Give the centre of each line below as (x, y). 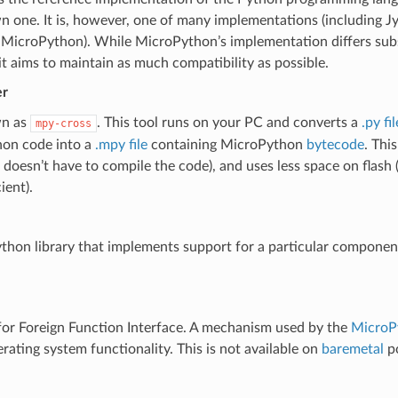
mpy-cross (63, 123)
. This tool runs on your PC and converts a (229, 122)
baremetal (352, 349)
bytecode (335, 144)
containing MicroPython (227, 144)
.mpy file (121, 144)
